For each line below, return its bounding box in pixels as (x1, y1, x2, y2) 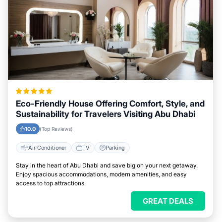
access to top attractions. (16, 179, 86, 187)
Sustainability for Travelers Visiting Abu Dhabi (16, 109, 195, 119)
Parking (106, 144, 125, 151)
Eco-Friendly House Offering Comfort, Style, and (16, 99, 205, 109)
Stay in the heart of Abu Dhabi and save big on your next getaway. (16, 162, 198, 169)
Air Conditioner (28, 144, 66, 151)
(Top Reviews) (40, 126, 73, 132)
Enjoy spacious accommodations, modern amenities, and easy (16, 170, 187, 178)
